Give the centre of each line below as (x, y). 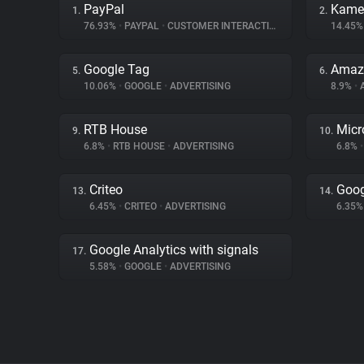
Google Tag (117, 69)
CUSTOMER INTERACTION (217, 26)
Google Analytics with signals (174, 250)
